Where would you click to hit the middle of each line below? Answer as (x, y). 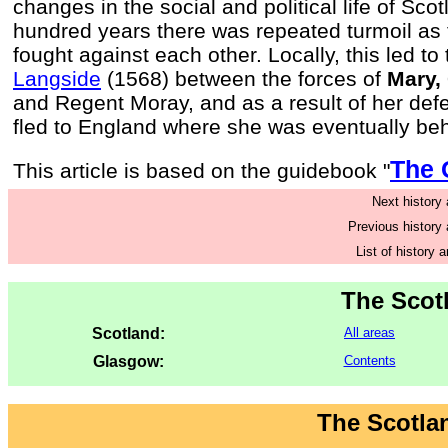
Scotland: (128, 333)
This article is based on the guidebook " (201, 170)
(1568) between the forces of (244, 78)
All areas (369, 332)
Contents (369, 360)
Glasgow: (128, 361)
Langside (57, 78)
